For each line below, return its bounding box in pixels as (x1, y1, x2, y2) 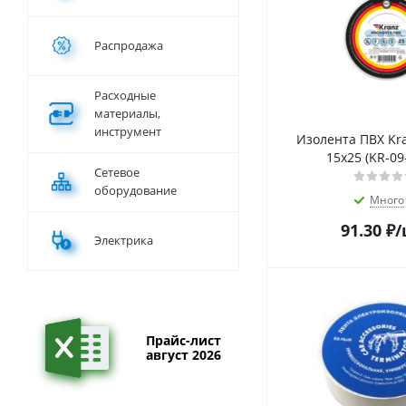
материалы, (94, 105, 160, 122)
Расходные (94, 87, 156, 104)
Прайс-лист (145, 332, 221, 350)
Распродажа (94, 37, 163, 54)
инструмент (94, 123, 161, 140)
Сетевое (94, 164, 140, 181)
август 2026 (145, 346, 221, 364)
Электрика (94, 232, 153, 249)
